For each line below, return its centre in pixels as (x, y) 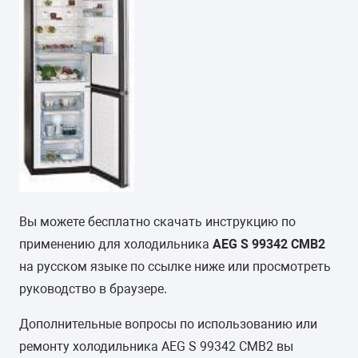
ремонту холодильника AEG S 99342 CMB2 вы (156, 346)
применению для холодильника (116, 244)
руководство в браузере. (93, 288)
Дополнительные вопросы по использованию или (168, 324)
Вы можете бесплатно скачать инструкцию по (157, 221)
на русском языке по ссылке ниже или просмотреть (175, 266)
